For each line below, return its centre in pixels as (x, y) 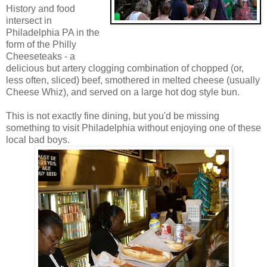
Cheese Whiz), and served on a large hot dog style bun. (123, 92)
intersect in (29, 20)
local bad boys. (38, 139)
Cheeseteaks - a (41, 56)
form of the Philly (41, 44)
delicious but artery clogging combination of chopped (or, (125, 68)
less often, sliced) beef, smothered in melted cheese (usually (133, 80)
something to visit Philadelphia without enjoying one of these (133, 128)
